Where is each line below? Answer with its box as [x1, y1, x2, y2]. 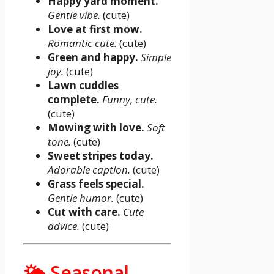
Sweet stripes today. [48, 149, 154, 163]
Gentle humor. [48, 191, 114, 206]
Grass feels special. [48, 177, 144, 191]
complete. [48, 92, 100, 107]
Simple [141, 50, 171, 65]
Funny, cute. [102, 92, 157, 107]
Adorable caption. [48, 163, 130, 177]
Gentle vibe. [48, 8, 100, 23]
